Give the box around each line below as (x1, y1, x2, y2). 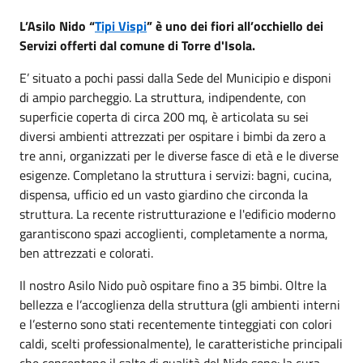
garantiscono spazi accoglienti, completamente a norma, (19, 224, 328, 243)
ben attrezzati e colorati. (19, 243, 153, 263)
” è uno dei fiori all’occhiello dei (147, 16, 323, 36)
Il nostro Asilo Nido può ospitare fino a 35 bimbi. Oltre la (19, 275, 327, 295)
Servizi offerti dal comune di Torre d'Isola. (19, 36, 255, 55)
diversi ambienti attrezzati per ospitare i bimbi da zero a (19, 126, 326, 146)
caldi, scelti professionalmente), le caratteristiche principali (19, 334, 343, 353)
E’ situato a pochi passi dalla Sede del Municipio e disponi (19, 68, 331, 88)
